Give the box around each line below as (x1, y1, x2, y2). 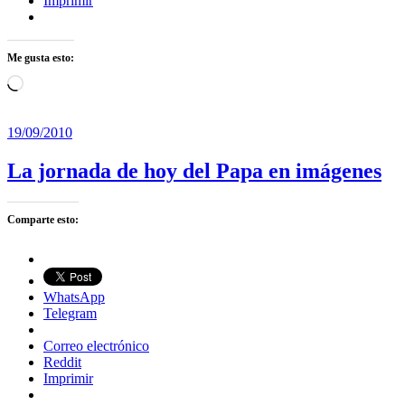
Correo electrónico (43, 338, 149, 354)
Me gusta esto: (7, 52, 74, 65)
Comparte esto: (7, 213, 79, 227)
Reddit (43, 354, 81, 371)
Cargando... (23, 74, 89, 90)
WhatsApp (43, 289, 105, 306)
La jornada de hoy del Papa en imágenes (7, 159, 381, 184)
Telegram (43, 306, 97, 322)
